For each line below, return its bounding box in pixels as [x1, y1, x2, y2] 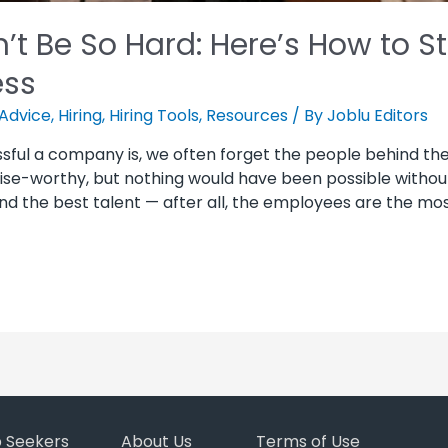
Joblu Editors [326, 103, 428, 127]
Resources [205, 103, 288, 127]
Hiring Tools [108, 103, 199, 127]
